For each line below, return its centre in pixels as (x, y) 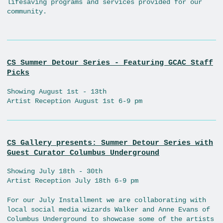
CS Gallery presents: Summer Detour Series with (110, 143)
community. (27, 12)
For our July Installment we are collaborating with (107, 200)
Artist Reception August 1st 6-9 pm (75, 101)
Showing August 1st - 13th (57, 91)
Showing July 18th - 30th (55, 171)
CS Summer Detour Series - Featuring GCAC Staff (110, 63)
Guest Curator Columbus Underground (83, 153)
